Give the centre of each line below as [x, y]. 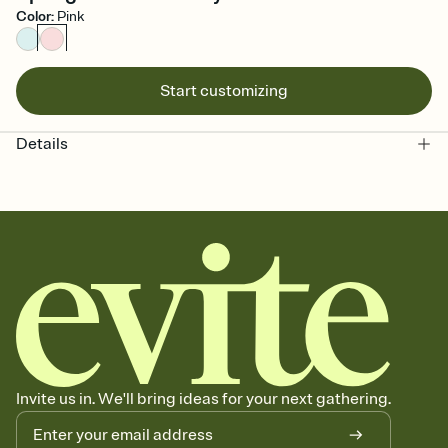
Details [42, 144]
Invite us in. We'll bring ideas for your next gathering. [203, 399]
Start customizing [224, 91]
